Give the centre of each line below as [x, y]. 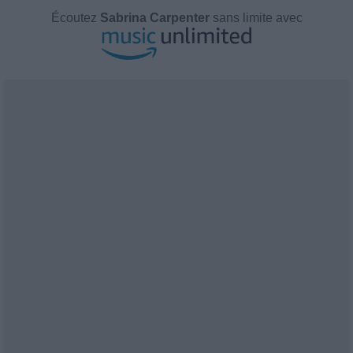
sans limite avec [256, 18]
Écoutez [75, 18]
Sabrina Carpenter [154, 18]
